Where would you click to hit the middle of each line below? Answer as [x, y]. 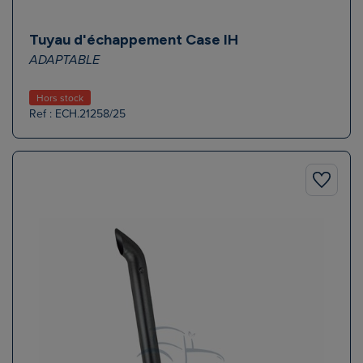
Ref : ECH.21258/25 [77, 113]
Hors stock [60, 98]
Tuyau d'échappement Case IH [134, 39]
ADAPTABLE [64, 60]
